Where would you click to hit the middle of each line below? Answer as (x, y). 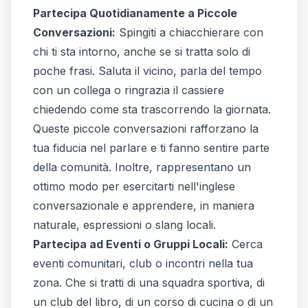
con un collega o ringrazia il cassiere (129, 90)
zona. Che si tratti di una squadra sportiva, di (149, 282)
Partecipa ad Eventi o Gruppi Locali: (131, 244)
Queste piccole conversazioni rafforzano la (146, 128)
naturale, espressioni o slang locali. (124, 224)
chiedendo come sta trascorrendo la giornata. (152, 109)
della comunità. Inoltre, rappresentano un (142, 167)
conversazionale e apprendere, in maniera (144, 205)
